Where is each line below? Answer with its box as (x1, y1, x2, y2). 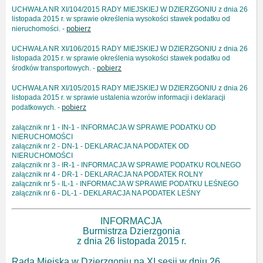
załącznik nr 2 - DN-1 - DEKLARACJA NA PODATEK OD (12, 142, 189, 151)
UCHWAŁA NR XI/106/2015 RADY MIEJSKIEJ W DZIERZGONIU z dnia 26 (12, 45, 248, 53)
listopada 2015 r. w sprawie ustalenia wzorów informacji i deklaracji (12, 93, 225, 102)
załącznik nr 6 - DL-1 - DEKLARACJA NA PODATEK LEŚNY (12, 189, 201, 198)
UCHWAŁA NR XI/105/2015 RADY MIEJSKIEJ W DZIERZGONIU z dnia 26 (12, 84, 248, 93)
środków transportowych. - (12, 64, 97, 73)
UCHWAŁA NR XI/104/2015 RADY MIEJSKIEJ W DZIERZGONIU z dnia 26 (12, 5, 248, 14)
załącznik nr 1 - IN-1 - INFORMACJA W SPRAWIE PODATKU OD (12, 123, 216, 132)
